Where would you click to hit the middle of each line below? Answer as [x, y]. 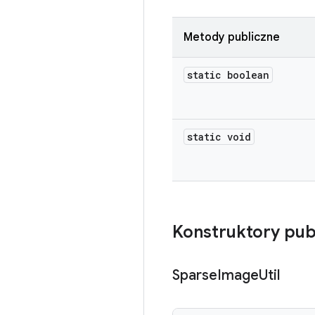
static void [219, 137]
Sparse [195, 275]
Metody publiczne [232, 37]
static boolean [228, 75]
